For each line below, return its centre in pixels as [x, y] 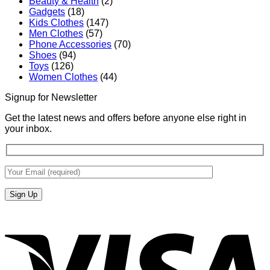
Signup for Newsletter [51, 98]
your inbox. [28, 129]
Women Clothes [63, 77]
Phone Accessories [70, 45]
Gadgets [47, 12]
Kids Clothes [56, 23]
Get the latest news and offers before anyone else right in [126, 118]
